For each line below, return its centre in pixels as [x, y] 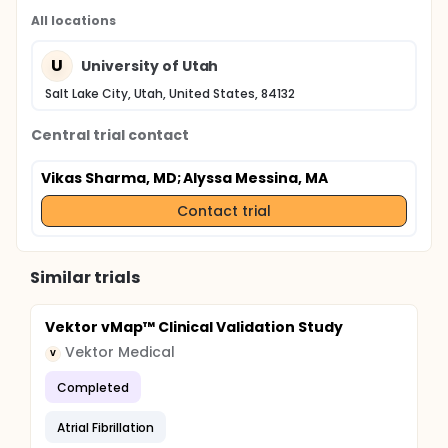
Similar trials [85, 277]
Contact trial [224, 210]
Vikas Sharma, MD [109, 178]
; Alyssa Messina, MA [252, 178]
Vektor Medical [120, 352]
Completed [93, 387]
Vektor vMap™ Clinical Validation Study [194, 327]
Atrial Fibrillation [106, 427]
